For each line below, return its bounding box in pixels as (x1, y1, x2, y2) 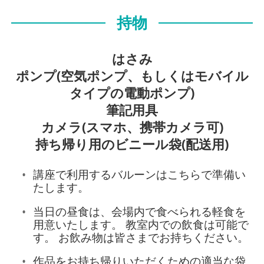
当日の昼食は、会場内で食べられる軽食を (32, 203, 246, 219)
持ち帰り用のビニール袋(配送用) (35, 135, 229, 154)
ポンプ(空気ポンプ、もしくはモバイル (15, 67, 249, 85)
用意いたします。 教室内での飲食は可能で (32, 216, 249, 232)
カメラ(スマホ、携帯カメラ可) (41, 118, 223, 137)
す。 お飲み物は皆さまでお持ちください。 (32, 229, 249, 245)
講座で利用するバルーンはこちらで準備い (32, 167, 246, 182)
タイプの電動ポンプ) (70, 84, 194, 103)
